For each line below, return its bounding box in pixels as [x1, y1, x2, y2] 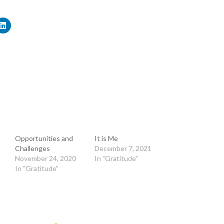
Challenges [14, 144, 50, 153]
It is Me [94, 134, 118, 143]
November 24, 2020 [14, 154, 76, 163]
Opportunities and [14, 134, 73, 143]
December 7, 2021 [94, 144, 152, 153]
